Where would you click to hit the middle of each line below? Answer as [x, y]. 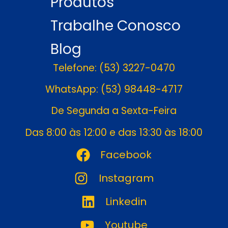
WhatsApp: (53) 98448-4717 [114, 89]
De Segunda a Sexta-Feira [114, 111]
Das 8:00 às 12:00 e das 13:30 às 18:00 [114, 132]
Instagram [126, 178]
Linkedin [126, 202]
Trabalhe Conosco [116, 25]
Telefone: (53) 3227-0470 [114, 68]
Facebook [126, 155]
